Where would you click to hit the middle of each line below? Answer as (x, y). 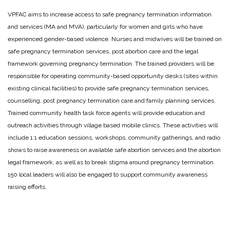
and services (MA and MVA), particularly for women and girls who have (105, 26)
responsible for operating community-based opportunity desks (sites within (113, 76)
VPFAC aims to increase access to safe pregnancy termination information (110, 14)
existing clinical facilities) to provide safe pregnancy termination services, (109, 88)
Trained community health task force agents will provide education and (106, 113)
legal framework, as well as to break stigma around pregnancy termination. (111, 162)
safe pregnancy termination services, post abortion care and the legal (103, 51)
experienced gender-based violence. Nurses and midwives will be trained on (115, 39)
